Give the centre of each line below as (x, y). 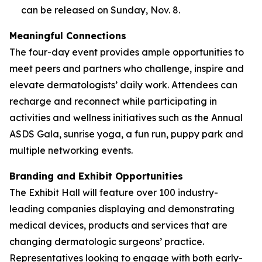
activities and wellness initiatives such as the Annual (126, 118)
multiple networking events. (71, 150)
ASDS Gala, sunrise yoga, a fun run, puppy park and (126, 134)
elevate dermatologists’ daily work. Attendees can (123, 85)
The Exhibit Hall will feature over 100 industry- (114, 192)
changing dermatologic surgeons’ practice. (107, 242)
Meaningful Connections (68, 36)
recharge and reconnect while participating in (113, 101)
